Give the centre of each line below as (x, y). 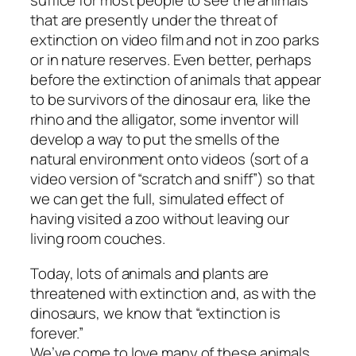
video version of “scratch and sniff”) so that (172, 179)
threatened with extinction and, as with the (173, 293)
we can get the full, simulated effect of (157, 199)
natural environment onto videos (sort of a (169, 159)
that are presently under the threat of (154, 20)
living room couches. (98, 239)
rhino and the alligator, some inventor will (164, 120)
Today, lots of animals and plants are (150, 273)
